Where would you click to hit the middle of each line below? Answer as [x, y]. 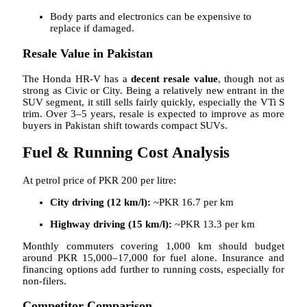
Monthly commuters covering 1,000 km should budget [153, 246]
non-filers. [45, 281]
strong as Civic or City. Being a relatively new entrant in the [153, 90]
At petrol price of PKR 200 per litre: [99, 180]
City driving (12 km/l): [100, 202]
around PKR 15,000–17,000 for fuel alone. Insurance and [153, 257]
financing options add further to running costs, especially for [153, 269]
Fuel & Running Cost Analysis [126, 153]
